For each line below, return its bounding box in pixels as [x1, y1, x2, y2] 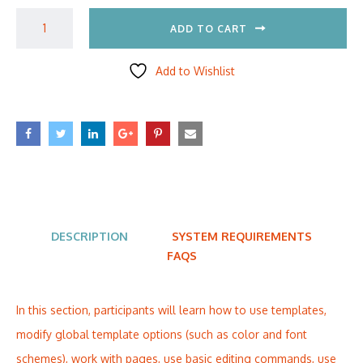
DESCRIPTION [51, 228, 128, 243]
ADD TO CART [170, 22, 247, 35]
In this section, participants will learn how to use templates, [16, 302, 327, 317]
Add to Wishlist [156, 63, 235, 78]
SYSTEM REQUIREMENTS [172, 228, 312, 243]
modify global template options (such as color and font [16, 327, 307, 341]
